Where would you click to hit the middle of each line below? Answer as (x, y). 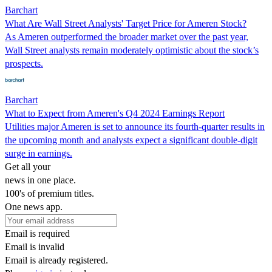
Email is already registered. (56, 260)
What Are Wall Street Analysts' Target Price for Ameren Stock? (126, 23)
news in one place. (40, 180)
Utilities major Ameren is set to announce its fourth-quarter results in (135, 126)
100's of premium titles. (49, 193)
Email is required (37, 233)
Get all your (28, 166)
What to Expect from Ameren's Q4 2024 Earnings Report (115, 113)
